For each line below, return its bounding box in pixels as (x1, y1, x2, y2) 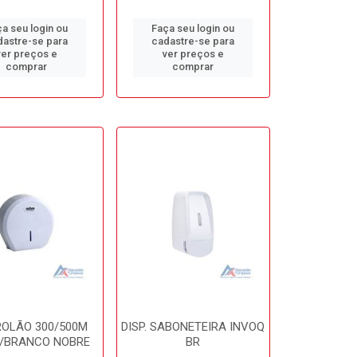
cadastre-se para (151, 35, 235, 47)
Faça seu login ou (151, 22, 235, 34)
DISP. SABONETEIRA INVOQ (121, 320, 265, 334)
